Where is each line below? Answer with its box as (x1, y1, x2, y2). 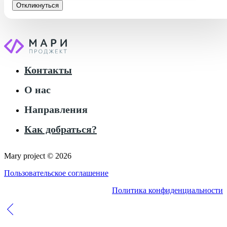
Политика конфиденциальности (112, 186, 223, 195)
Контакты (24, 64, 72, 76)
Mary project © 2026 (4, 152, 71, 161)
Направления (24, 104, 88, 116)
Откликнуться (16, 2, 59, 10)
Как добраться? (24, 124, 97, 135)
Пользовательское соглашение (4, 169, 108, 178)
